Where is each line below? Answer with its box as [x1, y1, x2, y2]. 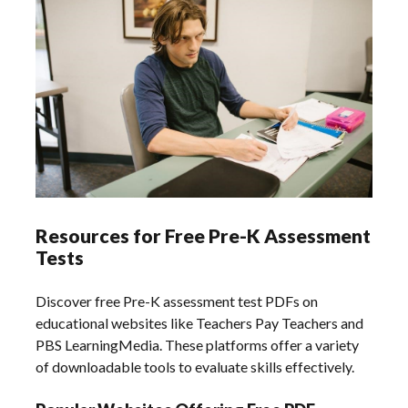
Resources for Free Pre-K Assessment [36, 224, 372, 248]
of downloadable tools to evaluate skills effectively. [36, 358, 355, 376]
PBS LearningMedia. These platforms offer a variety [36, 336, 360, 354]
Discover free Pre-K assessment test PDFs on [36, 292, 319, 311]
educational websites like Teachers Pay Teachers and [36, 314, 364, 332]
